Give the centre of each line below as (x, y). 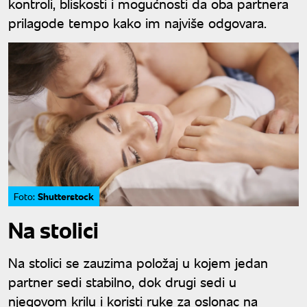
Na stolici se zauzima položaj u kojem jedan (138, 262)
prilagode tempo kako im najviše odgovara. (137, 23)
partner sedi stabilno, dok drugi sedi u (122, 281)
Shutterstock (66, 196)
